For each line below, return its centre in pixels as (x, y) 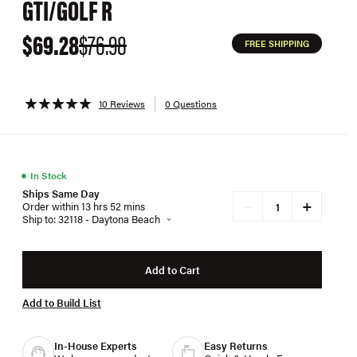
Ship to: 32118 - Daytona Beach (91, 219)
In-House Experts (96, 345)
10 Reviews (122, 104)
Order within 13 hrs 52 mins (84, 206)
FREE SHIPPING (277, 43)
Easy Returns (236, 345)
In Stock (48, 175)
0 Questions (191, 104)
